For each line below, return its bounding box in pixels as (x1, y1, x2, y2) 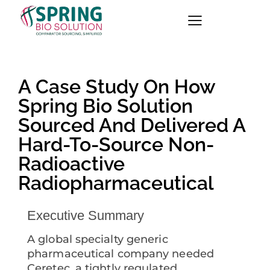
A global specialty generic (27, 233, 168, 246)
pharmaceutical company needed (27, 247, 214, 261)
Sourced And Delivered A (18, 114, 245, 137)
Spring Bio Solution (18, 95, 193, 118)
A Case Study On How (18, 75, 215, 98)
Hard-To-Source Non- (18, 133, 214, 156)
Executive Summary (27, 208, 144, 224)
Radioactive (18, 152, 125, 175)
